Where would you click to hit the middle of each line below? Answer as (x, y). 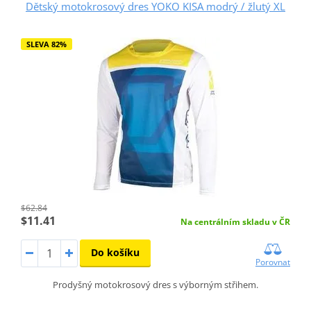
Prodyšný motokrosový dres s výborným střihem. (155, 284)
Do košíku (115, 252)
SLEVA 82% (46, 44)
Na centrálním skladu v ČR (236, 221)
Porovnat (273, 262)
